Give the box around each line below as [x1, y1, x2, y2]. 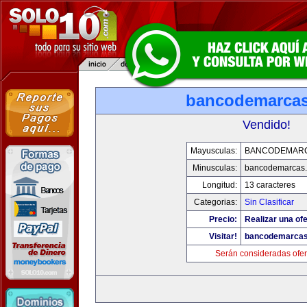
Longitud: [202, 180, 237, 190]
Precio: [209, 214, 237, 224]
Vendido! [243, 118, 291, 132]
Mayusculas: [191, 146, 237, 156]
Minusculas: [193, 163, 237, 173]
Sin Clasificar [245, 197, 294, 207]
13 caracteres [245, 180, 295, 190]
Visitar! [209, 232, 237, 241]
